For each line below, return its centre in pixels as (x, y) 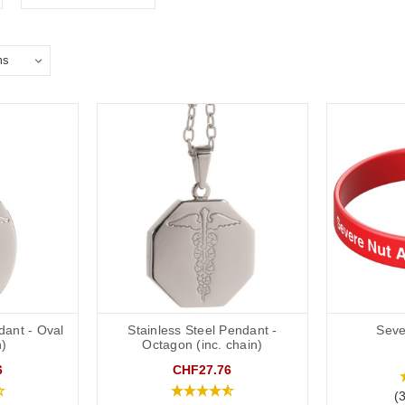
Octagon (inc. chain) (202, 345)
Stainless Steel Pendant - (202, 330)
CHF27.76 (202, 370)
